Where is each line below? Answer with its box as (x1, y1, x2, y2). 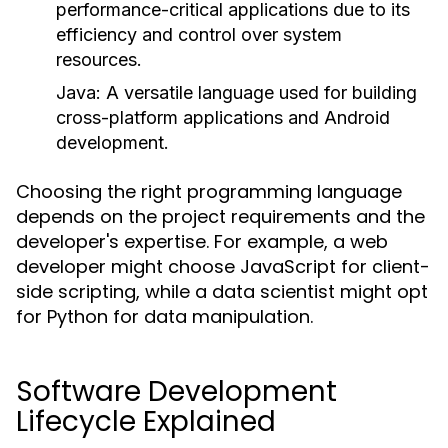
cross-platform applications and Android (56, 107, 390, 128)
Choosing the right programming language (16, 179, 402, 204)
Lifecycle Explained (16, 402, 276, 441)
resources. (56, 49, 142, 70)
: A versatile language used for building (96, 82, 417, 103)
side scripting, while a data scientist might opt (16, 279, 428, 304)
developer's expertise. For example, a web (16, 229, 388, 254)
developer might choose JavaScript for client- (16, 254, 430, 279)
